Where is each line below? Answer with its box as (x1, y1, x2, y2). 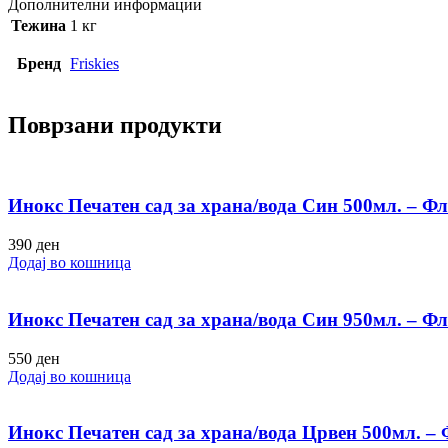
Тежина (11, 16, 66, 34)
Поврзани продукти (8, 111, 222, 138)
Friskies (70, 54, 119, 72)
